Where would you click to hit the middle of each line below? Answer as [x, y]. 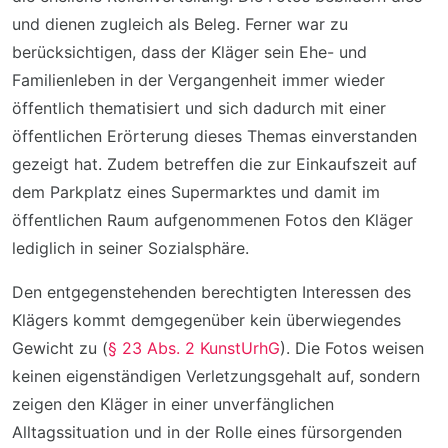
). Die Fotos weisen [352, 348]
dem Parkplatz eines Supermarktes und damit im [196, 192]
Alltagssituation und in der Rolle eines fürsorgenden [207, 432]
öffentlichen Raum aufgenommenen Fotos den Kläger [212, 220]
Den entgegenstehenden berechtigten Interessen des [211, 292]
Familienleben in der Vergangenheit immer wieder [198, 80]
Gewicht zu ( [60, 348]
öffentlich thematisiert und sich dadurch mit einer [199, 108]
